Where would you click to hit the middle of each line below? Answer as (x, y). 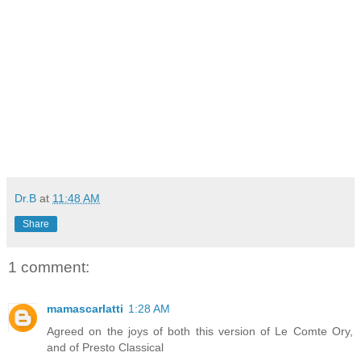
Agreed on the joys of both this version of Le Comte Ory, (200, 332)
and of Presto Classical (105, 348)
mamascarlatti (85, 309)
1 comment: (49, 267)
